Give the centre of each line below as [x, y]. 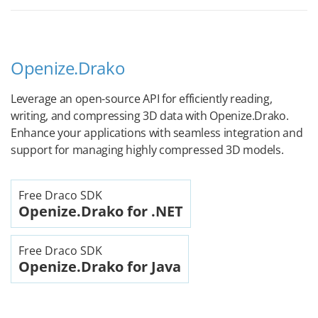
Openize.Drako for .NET [101, 211]
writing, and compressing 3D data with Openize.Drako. [150, 116]
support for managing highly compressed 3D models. [147, 150]
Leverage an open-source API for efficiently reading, [142, 99]
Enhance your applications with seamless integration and [157, 133]
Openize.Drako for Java [100, 267]
